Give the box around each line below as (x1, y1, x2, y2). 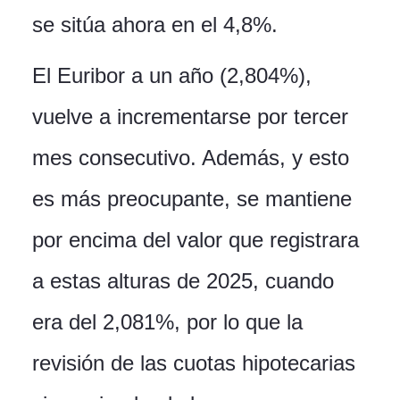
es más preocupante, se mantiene (32, 187, 352, 212)
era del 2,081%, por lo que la (32, 310, 303, 335)
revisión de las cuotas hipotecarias (32, 351, 355, 376)
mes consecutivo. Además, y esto (32, 146, 349, 171)
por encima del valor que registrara (32, 228, 359, 253)
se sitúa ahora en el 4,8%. (32, 12, 278, 37)
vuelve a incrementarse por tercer (32, 104, 348, 129)
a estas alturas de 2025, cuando (32, 269, 334, 294)
